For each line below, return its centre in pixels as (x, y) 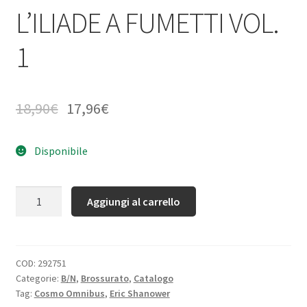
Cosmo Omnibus (69, 294)
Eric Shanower (139, 294)
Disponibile (60, 151)
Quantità (36, 194)
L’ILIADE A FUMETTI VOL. (147, 22)
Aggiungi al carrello (134, 201)
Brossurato (105, 279)
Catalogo (153, 279)
